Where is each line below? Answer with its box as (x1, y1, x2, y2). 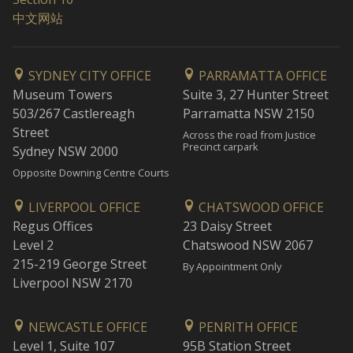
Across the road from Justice (183, 128, 317, 143)
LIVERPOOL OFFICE (25, 199, 140, 217)
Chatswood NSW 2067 (183, 236, 314, 255)
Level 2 (13, 236, 54, 255)
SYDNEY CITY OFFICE (25, 67, 151, 85)
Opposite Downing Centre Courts (13, 165, 169, 180)
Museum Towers (13, 86, 113, 104)
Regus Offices (13, 217, 93, 236)
